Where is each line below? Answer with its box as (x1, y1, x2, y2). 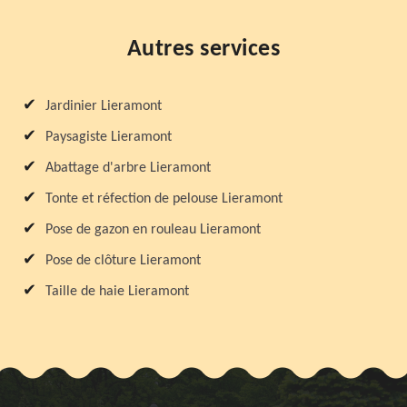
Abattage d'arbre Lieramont (45, 160, 211, 175)
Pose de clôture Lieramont (45, 253, 201, 268)
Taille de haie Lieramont (45, 283, 189, 299)
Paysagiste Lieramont (45, 129, 172, 144)
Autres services (126, 36, 281, 62)
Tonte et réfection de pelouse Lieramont (45, 191, 283, 206)
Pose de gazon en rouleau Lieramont (45, 222, 261, 237)
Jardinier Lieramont (45, 98, 162, 114)
